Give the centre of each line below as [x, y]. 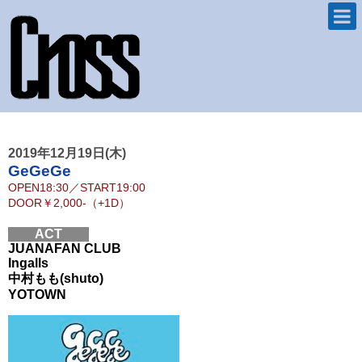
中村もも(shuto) [56, 278]
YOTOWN [37, 295]
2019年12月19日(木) [67, 153]
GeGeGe [40, 171]
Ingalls [28, 263]
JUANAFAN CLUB [65, 248]
